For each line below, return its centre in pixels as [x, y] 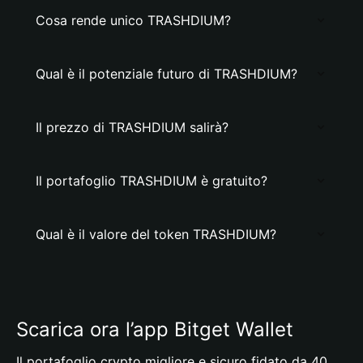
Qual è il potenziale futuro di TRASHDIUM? [167, 74]
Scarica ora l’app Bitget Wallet [155, 329]
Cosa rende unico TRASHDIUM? [133, 20]
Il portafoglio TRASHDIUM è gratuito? [152, 181]
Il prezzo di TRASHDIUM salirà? [132, 127]
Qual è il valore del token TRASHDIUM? [156, 234]
